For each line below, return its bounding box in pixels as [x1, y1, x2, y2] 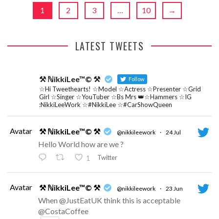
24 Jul [166, 129, 181, 136]
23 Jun [166, 185, 183, 192]
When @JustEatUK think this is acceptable [38, 196, 180, 205]
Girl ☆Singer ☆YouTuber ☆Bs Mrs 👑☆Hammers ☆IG [39, 93, 192, 101]
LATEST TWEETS [75, 39, 144, 53]
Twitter [97, 153, 117, 161]
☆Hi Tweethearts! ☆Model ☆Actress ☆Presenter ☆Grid [39, 85, 201, 93]
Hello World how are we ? [38, 139, 124, 149]
